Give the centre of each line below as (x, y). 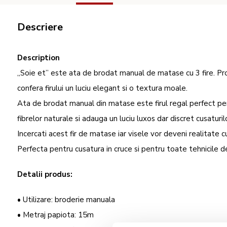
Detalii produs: (45, 174)
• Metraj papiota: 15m (55, 215)
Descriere (40, 27)
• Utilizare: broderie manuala (66, 200)
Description (39, 58)
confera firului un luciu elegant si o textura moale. (103, 88)
